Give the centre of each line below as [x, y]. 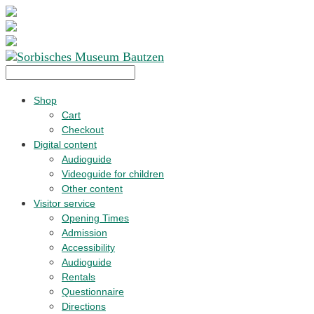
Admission [84, 233]
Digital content [65, 144]
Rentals [78, 277]
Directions [84, 306]
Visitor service [64, 203]
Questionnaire [93, 292]
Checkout [83, 130]
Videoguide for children [113, 174]
